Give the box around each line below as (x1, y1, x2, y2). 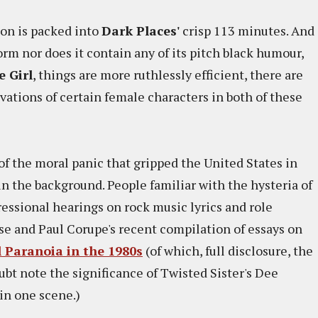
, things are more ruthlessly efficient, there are (33, 66, 303, 83)
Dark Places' (102, 22, 180, 39)
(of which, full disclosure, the (143, 242, 313, 259)
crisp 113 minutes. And (180, 22, 314, 39)
